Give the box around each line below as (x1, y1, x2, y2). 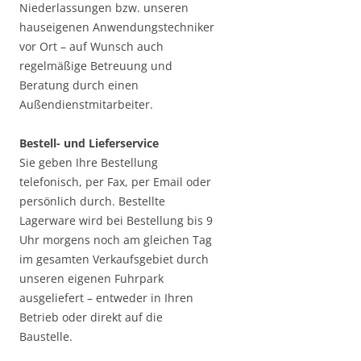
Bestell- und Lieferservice (19, 135, 159, 151)
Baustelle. (19, 329, 73, 345)
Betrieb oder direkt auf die (19, 309, 163, 326)
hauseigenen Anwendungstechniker (19, 19, 214, 35)
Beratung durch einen (19, 77, 139, 93)
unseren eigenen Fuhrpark (19, 271, 164, 287)
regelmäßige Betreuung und (19, 58, 172, 74)
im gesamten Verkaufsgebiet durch (19, 251, 209, 268)
